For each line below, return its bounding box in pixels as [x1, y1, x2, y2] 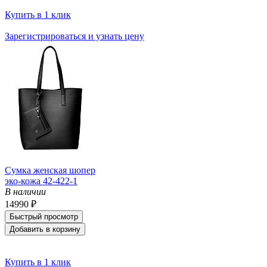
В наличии [5, 186, 46, 197]
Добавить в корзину [10, 224, 80, 234]
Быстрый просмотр [10, 212, 78, 221]
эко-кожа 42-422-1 [5, 175, 77, 186]
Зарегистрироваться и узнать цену [5, 30, 144, 41]
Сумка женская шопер [5, 164, 95, 175]
